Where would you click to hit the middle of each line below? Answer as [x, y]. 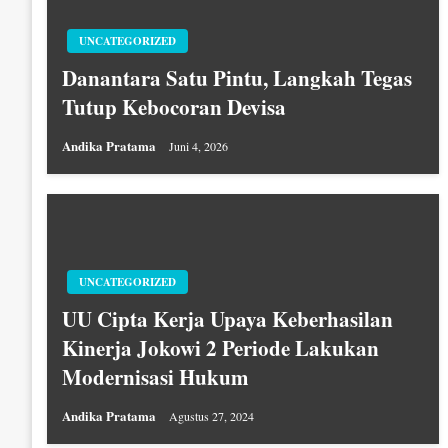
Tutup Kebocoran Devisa [174, 106]
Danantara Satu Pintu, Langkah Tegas [237, 77]
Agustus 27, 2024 [211, 415]
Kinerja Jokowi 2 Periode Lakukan [220, 347]
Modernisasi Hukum [155, 376]
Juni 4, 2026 [198, 145]
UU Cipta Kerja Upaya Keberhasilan [227, 318]
